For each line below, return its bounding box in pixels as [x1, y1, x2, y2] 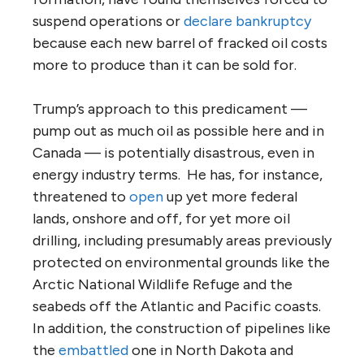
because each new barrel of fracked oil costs [32, 33, 327, 52]
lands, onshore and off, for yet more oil [32, 209, 290, 227]
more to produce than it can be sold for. [32, 55, 297, 74]
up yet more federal [163, 187, 297, 206]
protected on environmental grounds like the [32, 253, 330, 271]
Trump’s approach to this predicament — [32, 99, 307, 118]
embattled [58, 340, 128, 359]
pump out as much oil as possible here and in [32, 121, 324, 140]
